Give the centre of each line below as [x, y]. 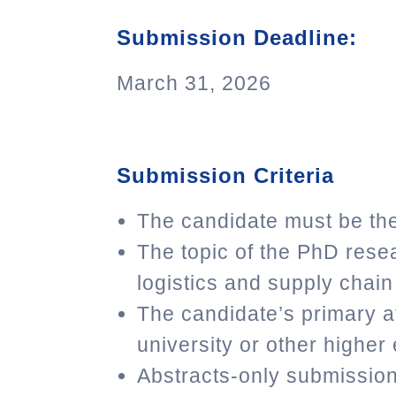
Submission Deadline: [237, 37]
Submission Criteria [225, 176]
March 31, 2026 [194, 83]
